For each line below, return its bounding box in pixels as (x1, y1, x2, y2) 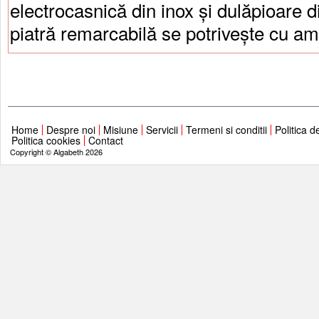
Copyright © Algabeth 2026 (8, 146, 103, 157)
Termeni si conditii (186, 122, 267, 137)
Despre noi (46, 122, 95, 137)
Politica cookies (11, 133, 80, 147)
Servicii (146, 122, 178, 137)
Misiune (103, 122, 138, 137)
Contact (88, 133, 123, 147)
